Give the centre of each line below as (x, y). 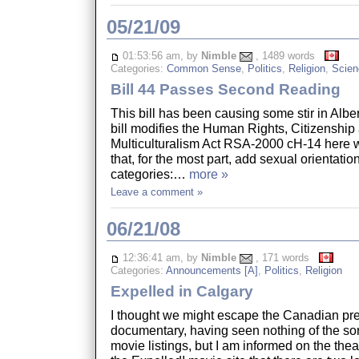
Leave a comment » (156, 192)
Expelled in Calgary (182, 292)
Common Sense (204, 68)
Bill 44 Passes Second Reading (225, 90)
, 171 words (285, 258)
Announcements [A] (212, 270)
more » (208, 173)
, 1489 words (288, 55)
